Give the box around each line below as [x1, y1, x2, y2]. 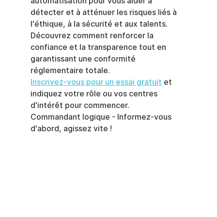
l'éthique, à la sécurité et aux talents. [30, 19, 168, 29]
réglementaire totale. [30, 65, 110, 75]
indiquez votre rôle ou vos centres [30, 89, 159, 98]
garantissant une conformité [30, 54, 138, 63]
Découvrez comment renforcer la [30, 31, 155, 40]
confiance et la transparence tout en [30, 42, 168, 52]
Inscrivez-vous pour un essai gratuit [30, 77, 162, 87]
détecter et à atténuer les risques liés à [30, 7, 179, 17]
